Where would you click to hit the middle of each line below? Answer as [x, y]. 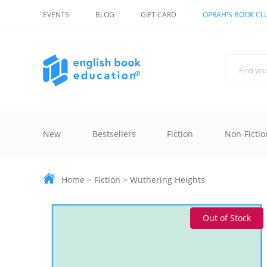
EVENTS [56, 14]
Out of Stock [227, 218]
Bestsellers [114, 134]
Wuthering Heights [167, 179]
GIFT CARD [159, 14]
